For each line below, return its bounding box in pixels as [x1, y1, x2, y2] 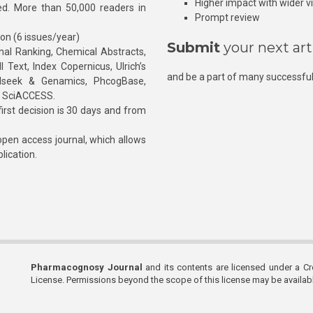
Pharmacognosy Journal [31, 262, 143, 272]
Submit [167, 39, 220, 56]
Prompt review [195, 12, 260, 23]
